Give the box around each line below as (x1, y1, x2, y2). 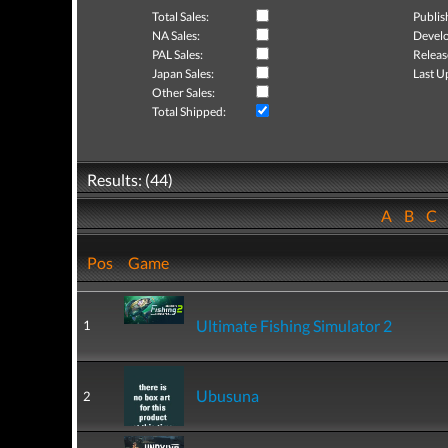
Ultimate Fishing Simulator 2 (196, 316, 392, 335)
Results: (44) (87, 170, 173, 189)
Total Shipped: (152, 104, 226, 119)
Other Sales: (152, 85, 215, 100)
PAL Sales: (152, 47, 203, 62)
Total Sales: (152, 9, 209, 24)
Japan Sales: (152, 66, 214, 81)
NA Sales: (152, 28, 200, 43)
